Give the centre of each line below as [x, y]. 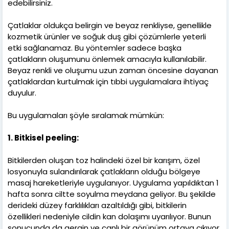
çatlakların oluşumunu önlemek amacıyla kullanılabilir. [107, 59]
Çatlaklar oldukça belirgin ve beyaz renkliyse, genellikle [110, 25]
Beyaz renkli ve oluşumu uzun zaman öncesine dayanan [113, 70]
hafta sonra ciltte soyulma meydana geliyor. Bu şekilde [112, 194]
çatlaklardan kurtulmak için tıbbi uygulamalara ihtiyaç [108, 81]
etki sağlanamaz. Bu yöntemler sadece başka [95, 48]
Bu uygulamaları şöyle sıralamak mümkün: [86, 115]
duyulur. [22, 93]
